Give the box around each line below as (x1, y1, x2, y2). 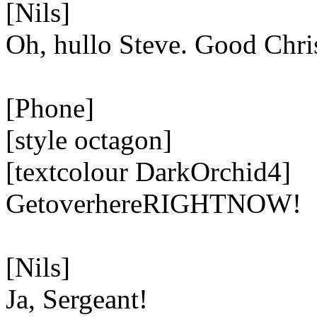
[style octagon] (6, 125, 172, 155)
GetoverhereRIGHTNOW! (6, 188, 301, 219)
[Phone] (6, 93, 94, 123)
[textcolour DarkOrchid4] (6, 156, 291, 187)
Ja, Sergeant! (6, 284, 148, 314)
